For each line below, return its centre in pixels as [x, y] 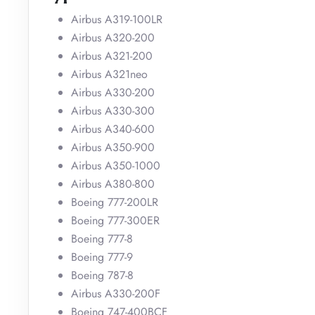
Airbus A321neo [109, 74]
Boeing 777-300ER [115, 220]
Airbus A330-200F [116, 293]
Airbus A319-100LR [117, 19]
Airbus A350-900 [113, 147]
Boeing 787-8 [102, 275]
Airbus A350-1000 [116, 165]
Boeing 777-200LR [115, 202]
